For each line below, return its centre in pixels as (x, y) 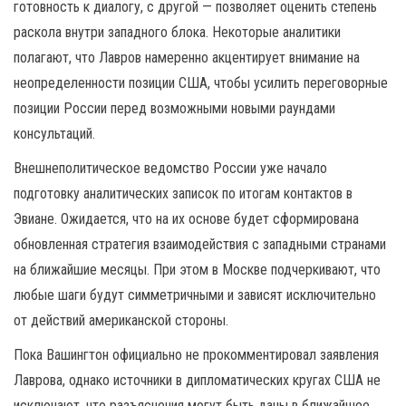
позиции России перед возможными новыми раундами (174, 108)
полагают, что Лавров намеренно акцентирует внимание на (187, 58)
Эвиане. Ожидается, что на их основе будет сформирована (186, 219)
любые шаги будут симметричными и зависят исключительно (195, 295)
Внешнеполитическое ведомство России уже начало (170, 168)
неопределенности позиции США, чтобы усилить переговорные (201, 83)
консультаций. (54, 134)
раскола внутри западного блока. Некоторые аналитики (177, 32)
